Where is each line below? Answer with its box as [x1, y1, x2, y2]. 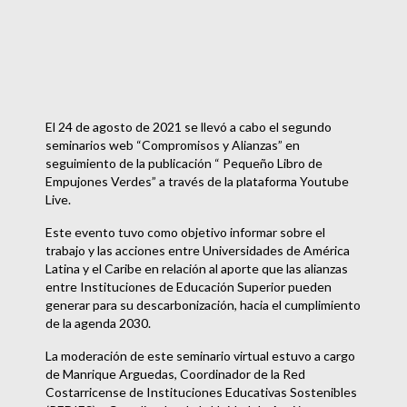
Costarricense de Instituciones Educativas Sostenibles [45, 384, 357, 401]
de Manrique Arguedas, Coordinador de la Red [45, 366, 305, 382]
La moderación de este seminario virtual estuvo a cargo [45, 348, 355, 364]
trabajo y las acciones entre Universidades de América [45, 243, 350, 259]
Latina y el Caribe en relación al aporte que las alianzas [45, 261, 348, 277]
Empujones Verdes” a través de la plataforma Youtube [45, 174, 349, 190]
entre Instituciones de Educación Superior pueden [45, 279, 332, 295]
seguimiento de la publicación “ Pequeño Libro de [45, 155, 323, 172]
